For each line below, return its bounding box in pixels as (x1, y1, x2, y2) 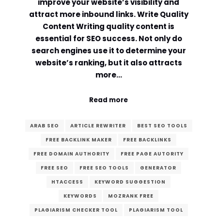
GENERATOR (140, 164, 176, 172)
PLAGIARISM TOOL (128, 206, 183, 214)
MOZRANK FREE (108, 192, 154, 200)
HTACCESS (51, 178, 83, 186)
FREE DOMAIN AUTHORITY (33, 150, 109, 158)
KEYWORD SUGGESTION (94, 178, 166, 186)
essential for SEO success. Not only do (35, 33, 182, 44)
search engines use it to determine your (31, 46, 186, 56)
